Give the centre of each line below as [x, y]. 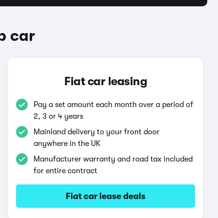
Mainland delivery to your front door [97, 132]
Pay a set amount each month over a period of [114, 105]
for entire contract [66, 171]
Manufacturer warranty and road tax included [113, 159]
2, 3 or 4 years [59, 116]
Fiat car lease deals [106, 196]
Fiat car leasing [106, 81]
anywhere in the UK [67, 144]
